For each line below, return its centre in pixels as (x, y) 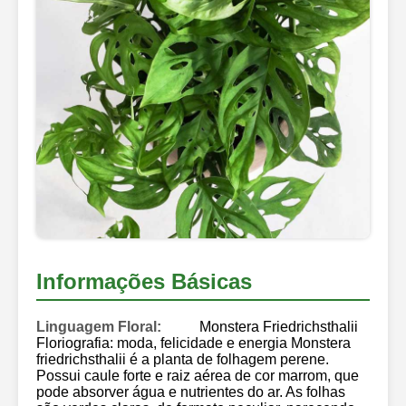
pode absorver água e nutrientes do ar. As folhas (191, 391)
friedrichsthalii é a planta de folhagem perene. (183, 359)
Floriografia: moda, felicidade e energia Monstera (193, 343)
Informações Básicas (144, 281)
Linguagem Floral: (99, 326)
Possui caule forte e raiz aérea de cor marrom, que (198, 375)
